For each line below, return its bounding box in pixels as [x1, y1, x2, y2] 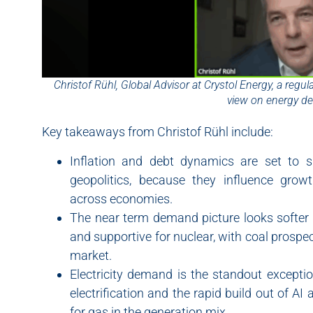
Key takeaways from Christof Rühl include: [42, 124, 273, 140]
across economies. [70, 191, 173, 206]
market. [70, 247, 112, 263]
